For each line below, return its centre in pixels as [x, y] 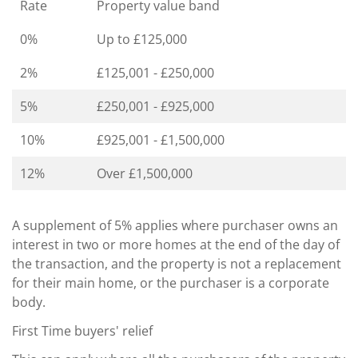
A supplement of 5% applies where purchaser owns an [175, 225]
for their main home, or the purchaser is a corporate [171, 282]
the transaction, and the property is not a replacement [177, 263]
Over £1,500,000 [145, 173]
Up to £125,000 [142, 39]
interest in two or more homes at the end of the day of [176, 244]
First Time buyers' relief [82, 330]
